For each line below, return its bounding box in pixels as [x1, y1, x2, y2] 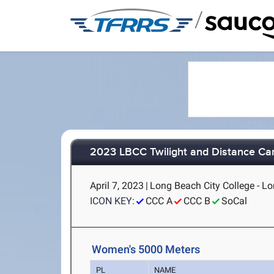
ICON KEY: [90, 195, 135, 207]
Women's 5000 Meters [92, 243, 201, 256]
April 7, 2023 [90, 180, 144, 191]
